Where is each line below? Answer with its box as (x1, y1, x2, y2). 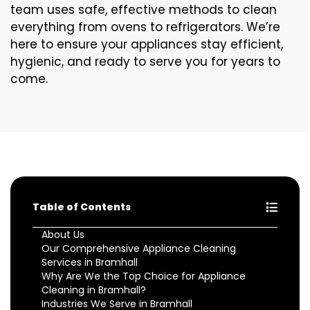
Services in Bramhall (42, 255, 138, 269)
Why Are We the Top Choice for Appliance (42, 268, 246, 283)
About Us (42, 227, 84, 241)
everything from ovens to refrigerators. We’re (10, 18, 280, 35)
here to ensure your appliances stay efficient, (10, 35, 283, 53)
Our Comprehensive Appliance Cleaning (42, 241, 236, 255)
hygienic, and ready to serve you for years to (10, 53, 280, 70)
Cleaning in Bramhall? (42, 282, 146, 297)
